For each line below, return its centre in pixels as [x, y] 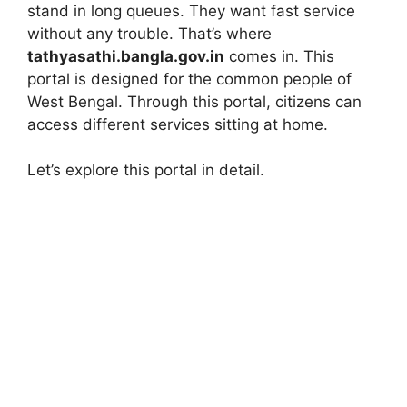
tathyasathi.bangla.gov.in [126, 56]
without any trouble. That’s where [149, 33]
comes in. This [279, 56]
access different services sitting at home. [178, 124]
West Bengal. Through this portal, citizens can [194, 101]
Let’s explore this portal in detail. [146, 170]
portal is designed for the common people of [189, 79]
